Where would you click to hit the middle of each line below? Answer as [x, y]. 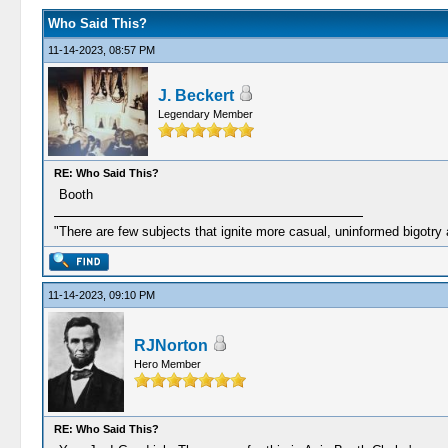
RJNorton [170, 345]
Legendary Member [205, 114]
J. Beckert [195, 95]
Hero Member [167, 364]
